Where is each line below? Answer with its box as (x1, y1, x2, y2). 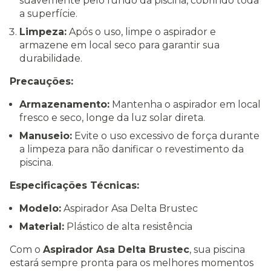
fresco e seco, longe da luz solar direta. (19, 112, 205, 124)
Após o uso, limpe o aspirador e (67, 26, 216, 38)
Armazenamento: (19, 99, 109, 111)
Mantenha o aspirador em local (109, 99, 261, 111)
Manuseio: (19, 130, 72, 142)
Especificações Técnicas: (10, 180, 139, 192)
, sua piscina (189, 244, 245, 256)
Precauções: (10, 76, 73, 88)
